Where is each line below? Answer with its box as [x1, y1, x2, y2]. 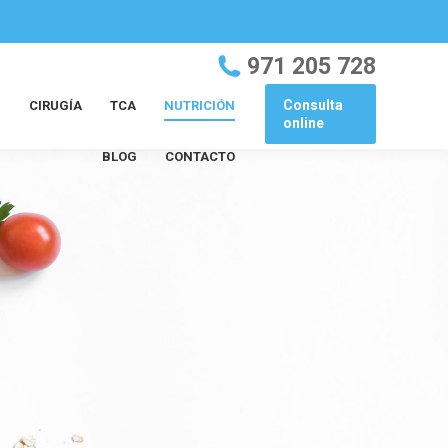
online [282, 115, 324, 131]
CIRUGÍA [28, 98, 82, 113]
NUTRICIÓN [163, 98, 235, 113]
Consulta [282, 97, 343, 113]
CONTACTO [164, 149, 235, 164]
